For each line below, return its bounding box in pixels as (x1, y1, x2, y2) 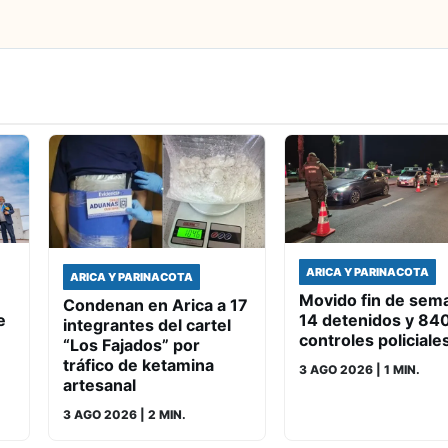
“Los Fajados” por (63, 335, 200, 356)
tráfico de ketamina (63, 355, 214, 376)
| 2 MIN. (137, 407, 186, 423)
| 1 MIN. (373, 362, 420, 378)
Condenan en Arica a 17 (63, 295, 248, 316)
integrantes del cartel (63, 315, 231, 336)
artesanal (63, 375, 136, 396)
